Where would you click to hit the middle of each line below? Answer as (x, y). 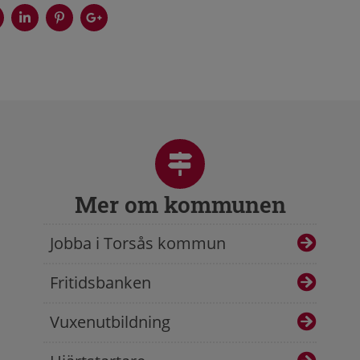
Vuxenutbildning (110, 322)
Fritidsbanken (100, 283)
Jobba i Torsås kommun (138, 243)
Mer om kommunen (180, 205)
